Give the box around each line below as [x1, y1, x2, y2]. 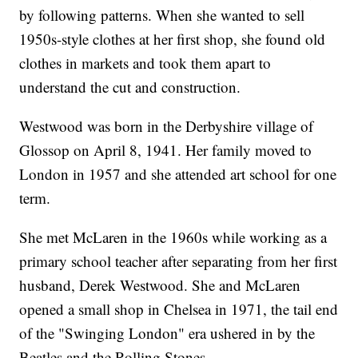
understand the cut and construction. [19, 76, 241, 97]
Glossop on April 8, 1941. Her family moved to [19, 139, 312, 160]
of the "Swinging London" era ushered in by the [19, 322, 316, 343]
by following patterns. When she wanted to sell [19, 4, 305, 25]
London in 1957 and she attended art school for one [19, 163, 337, 184]
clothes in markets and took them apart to [19, 52, 272, 73]
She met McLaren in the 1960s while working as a [19, 226, 328, 247]
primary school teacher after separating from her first [19, 250, 338, 271]
